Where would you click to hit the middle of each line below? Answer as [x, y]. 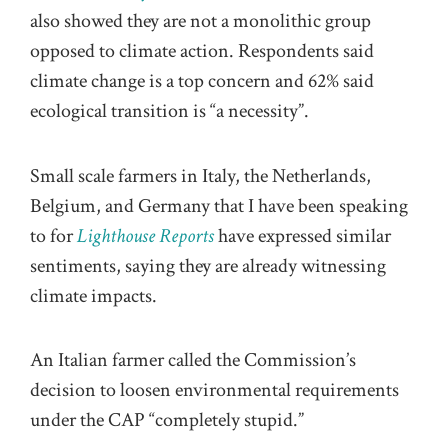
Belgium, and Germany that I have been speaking [219, 205]
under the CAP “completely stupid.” [167, 419]
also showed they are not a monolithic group [200, 21]
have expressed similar [302, 235]
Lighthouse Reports [145, 235]
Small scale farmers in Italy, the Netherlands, [200, 175]
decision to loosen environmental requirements [214, 389]
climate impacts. [95, 295]
